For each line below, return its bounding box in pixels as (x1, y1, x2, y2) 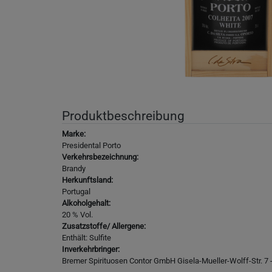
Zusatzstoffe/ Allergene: (62, 221, 146, 231)
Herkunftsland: (62, 175, 113, 185)
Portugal (62, 186, 90, 196)
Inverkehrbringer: (62, 244, 120, 254)
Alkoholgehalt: (62, 198, 110, 208)
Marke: (62, 129, 86, 138)
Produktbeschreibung (62, 109, 185, 124)
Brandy (62, 163, 86, 173)
